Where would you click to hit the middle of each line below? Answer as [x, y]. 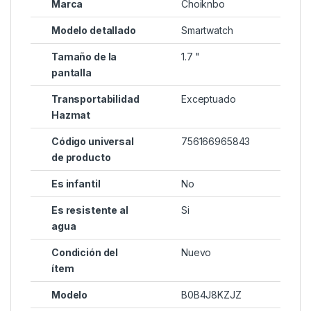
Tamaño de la [84, 56]
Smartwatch [207, 30]
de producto [81, 157]
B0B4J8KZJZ [211, 294]
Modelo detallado [94, 30]
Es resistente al [90, 210]
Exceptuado [209, 99]
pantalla [72, 72]
